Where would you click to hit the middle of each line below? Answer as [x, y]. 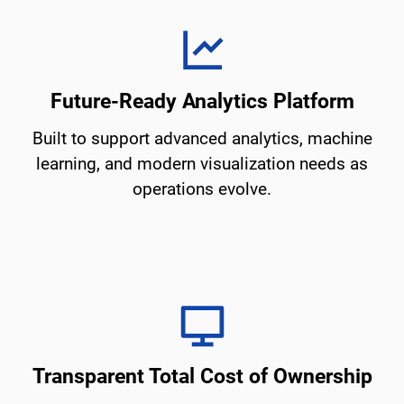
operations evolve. [202, 188]
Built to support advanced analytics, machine [202, 138]
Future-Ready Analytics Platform [202, 101]
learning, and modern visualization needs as [202, 163]
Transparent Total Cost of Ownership [202, 376]
